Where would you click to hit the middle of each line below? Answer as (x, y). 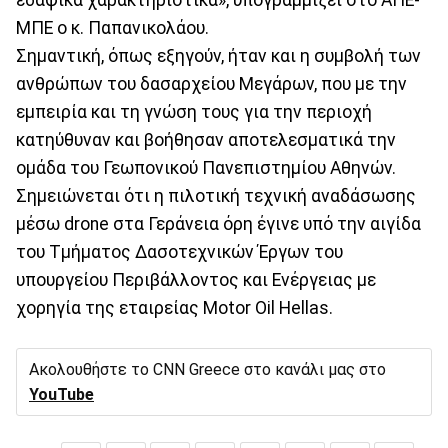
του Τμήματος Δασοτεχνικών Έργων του (179, 252)
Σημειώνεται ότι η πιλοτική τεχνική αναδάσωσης (216, 196)
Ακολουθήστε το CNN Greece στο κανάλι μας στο (207, 370)
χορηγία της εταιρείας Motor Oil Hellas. (174, 308)
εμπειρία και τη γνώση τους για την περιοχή (194, 112)
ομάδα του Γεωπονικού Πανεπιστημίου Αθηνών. (206, 168)
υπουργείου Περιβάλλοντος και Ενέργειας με (196, 280)
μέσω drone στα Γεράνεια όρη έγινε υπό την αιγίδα (218, 224)
